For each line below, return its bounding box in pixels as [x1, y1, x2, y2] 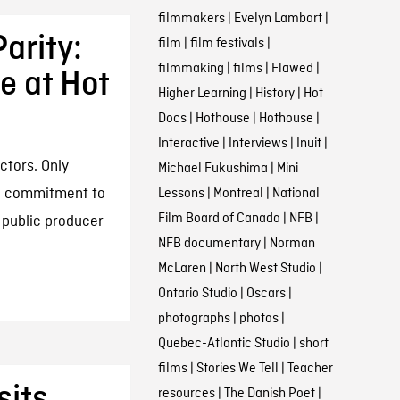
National [271, 185, 320, 203]
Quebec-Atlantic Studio [157, 335, 290, 353]
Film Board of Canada [157, 210, 280, 228]
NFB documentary [157, 235, 261, 253]
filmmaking [157, 60, 224, 78]
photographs [157, 310, 230, 328]
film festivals [189, 35, 264, 53]
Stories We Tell [196, 360, 279, 378]
